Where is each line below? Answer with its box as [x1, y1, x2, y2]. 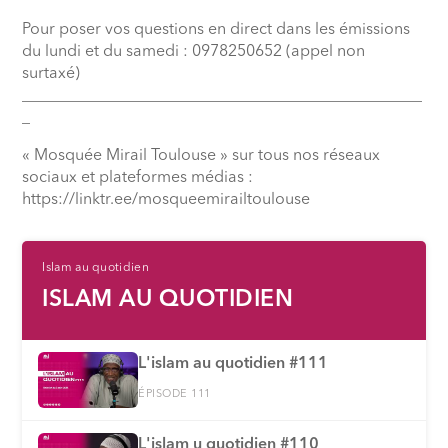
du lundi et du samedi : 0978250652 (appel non [22, 43, 366, 60]
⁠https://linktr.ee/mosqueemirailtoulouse [22, 191, 311, 208]
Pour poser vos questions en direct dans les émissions [22, 21, 411, 38]
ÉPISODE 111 [138, 388, 211, 400]
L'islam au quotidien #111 [138, 355, 329, 372]
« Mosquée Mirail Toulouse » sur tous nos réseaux [22, 147, 381, 164]
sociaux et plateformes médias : [22, 169, 254, 186]
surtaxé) [22, 65, 81, 82]
